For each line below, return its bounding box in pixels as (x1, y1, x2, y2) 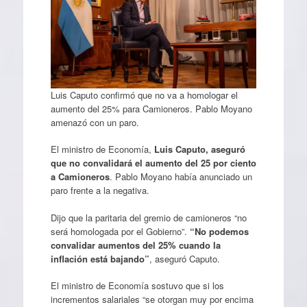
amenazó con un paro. (50, 115, 139, 129)
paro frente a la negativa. (50, 184, 149, 197)
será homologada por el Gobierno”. (50, 224, 190, 238)
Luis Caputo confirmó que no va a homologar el (50, 88, 238, 101)
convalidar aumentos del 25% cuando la (50, 238, 221, 251)
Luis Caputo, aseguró (153, 143, 245, 156)
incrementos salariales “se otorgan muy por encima (50, 293, 254, 306)
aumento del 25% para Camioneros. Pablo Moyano (50, 101, 252, 115)
